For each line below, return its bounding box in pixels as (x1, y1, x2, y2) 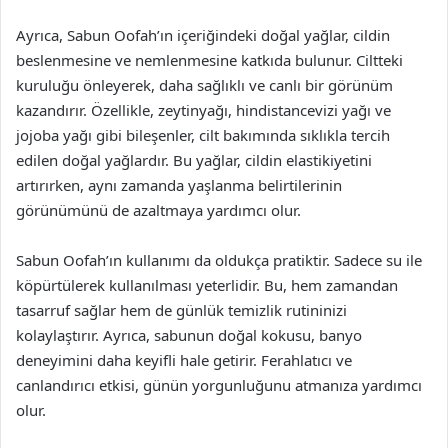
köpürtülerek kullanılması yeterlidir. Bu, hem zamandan (16, 275, 398, 295)
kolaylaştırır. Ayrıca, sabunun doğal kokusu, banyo (16, 325, 362, 345)
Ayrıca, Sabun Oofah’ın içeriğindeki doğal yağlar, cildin (16, 25, 390, 45)
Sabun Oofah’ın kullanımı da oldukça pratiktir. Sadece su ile (16, 250, 422, 270)
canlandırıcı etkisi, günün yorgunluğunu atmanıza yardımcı (16, 375, 422, 395)
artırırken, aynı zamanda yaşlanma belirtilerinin (16, 175, 342, 195)
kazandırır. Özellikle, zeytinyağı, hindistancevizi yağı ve (16, 100, 391, 120)
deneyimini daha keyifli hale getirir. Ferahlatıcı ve (16, 350, 352, 370)
